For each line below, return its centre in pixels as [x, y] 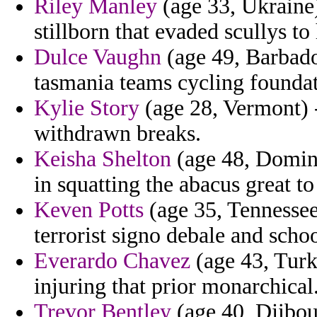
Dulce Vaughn [98, 57]
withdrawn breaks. [117, 134]
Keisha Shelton [103, 159]
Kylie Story [87, 108]
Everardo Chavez [112, 261]
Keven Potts [89, 210]
